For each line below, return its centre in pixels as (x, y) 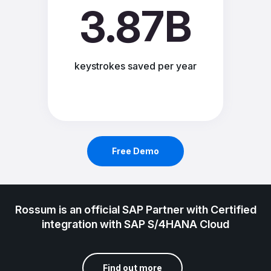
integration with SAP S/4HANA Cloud (135, 224)
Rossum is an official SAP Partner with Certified (135, 209)
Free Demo (135, 151)
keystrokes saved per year (135, 66)
